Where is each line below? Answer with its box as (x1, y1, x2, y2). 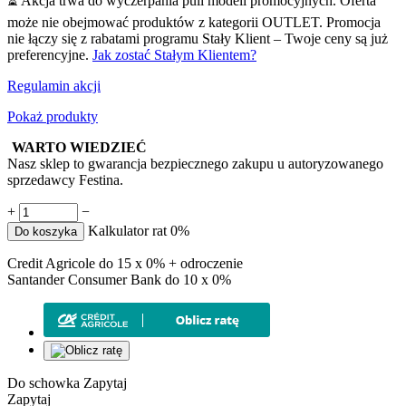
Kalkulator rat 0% (88, 222, 189, 238)
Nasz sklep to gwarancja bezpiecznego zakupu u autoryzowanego (7, 155, 383, 171)
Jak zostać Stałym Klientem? (92, 46, 256, 63)
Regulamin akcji (7, 77, 101, 93)
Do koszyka (14, 224, 77, 238)
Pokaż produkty (7, 108, 98, 124)
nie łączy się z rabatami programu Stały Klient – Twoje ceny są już (7, 30, 388, 46)
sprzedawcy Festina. (7, 171, 123, 188)
